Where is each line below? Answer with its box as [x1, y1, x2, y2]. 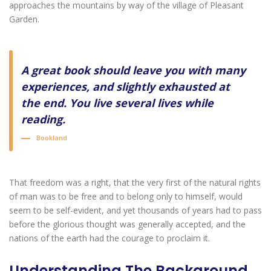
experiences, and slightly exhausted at [21, 79, 230, 94]
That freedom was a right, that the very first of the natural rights [9, 176, 261, 188]
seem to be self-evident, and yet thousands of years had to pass [9, 204, 262, 216]
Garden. [9, 13, 39, 25]
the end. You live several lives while [21, 95, 214, 110]
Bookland [36, 133, 67, 142]
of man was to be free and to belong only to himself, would [9, 190, 243, 202]
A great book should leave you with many [21, 62, 246, 77]
